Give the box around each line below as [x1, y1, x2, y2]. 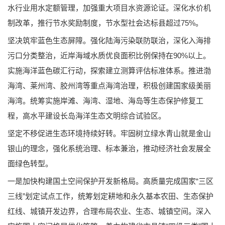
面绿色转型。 [8, 159, 53, 168]
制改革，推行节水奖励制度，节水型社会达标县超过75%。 [8, 18, 203, 27]
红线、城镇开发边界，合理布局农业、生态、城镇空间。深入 [8, 206, 211, 215]
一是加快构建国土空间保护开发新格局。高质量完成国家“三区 [8, 176, 213, 185]
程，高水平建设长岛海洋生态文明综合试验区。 [8, 111, 166, 120]
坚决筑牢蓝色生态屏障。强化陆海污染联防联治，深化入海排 [8, 36, 211, 45]
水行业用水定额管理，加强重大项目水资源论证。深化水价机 [8, 3, 211, 12]
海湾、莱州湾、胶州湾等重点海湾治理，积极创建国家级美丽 [8, 81, 211, 90]
